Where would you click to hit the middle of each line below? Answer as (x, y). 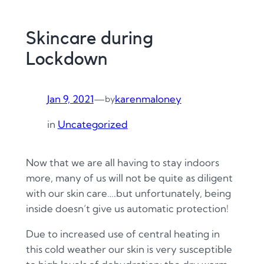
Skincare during (89, 38)
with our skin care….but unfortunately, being (128, 193)
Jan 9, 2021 (70, 99)
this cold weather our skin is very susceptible (129, 249)
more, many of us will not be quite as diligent (129, 178)
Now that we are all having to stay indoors (122, 163)
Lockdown (67, 59)
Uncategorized (93, 124)
